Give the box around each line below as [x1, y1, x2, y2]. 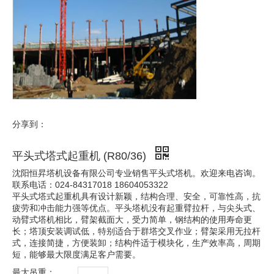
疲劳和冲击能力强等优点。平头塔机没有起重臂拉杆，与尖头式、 [12, 203, 261, 213]
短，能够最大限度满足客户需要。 [12, 250, 141, 259]
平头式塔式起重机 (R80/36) [12, 150, 149, 162]
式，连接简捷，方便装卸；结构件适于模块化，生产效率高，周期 [12, 238, 261, 248]
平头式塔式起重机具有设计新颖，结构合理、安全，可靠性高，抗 [12, 191, 261, 201]
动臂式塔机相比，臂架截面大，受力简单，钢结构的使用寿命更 [12, 215, 252, 224]
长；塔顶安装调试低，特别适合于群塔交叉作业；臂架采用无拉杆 [12, 226, 261, 236]
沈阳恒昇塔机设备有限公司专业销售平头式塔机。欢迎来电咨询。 [12, 168, 261, 178]
